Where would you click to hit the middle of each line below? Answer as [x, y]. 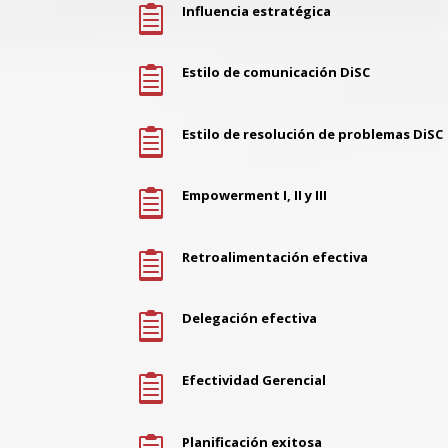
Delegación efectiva [249, 318]
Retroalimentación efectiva [274, 256]
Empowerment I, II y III [254, 195]
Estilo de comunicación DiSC [275, 72]
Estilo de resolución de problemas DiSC [312, 133]
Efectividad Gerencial [253, 379]
